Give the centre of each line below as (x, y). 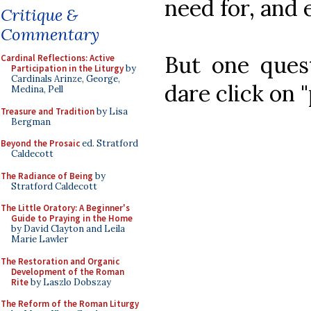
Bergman (31, 121)
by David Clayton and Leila (68, 229)
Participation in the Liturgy (67, 68)
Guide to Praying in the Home (72, 218)
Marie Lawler (40, 239)
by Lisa (111, 111)
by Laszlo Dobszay (70, 282)
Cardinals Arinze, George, (66, 79)
